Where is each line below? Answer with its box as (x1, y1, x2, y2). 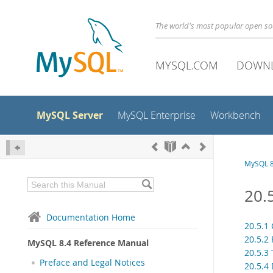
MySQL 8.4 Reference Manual (27, 237, 149, 249)
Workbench (210, 109, 260, 122)
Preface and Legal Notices (40, 257, 145, 268)
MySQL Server (37, 108, 103, 122)
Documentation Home (46, 211, 135, 223)
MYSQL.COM (155, 58, 218, 73)
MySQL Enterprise (118, 109, 196, 122)
